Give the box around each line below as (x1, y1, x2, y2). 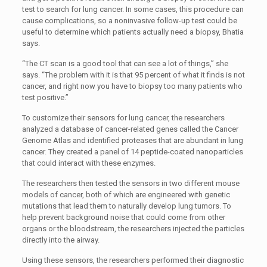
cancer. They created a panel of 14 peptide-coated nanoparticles (21, 147, 243, 156)
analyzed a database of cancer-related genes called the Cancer (21, 125, 238, 133)
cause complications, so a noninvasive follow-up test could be (21, 16, 237, 25)
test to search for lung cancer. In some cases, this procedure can (21, 5, 244, 14)
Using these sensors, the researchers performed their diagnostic (21, 256, 244, 265)
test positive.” (21, 93, 69, 102)
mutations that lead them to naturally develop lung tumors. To (21, 201, 231, 210)
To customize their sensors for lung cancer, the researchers (21, 113, 225, 122)
